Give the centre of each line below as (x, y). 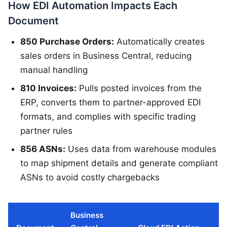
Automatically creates (159, 41)
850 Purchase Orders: (67, 41)
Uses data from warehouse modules (141, 149)
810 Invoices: (48, 88)
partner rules (46, 130)
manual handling (54, 70)
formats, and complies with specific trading (108, 116)
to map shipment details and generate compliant (119, 163)
